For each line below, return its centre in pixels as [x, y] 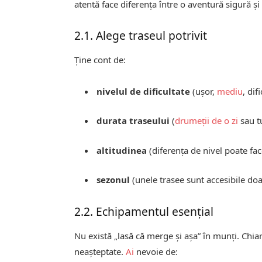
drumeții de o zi [207, 121]
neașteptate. [100, 252]
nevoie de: [156, 252]
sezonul [113, 179]
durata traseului [133, 121]
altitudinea [122, 150]
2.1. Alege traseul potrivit [141, 35]
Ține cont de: [100, 60]
